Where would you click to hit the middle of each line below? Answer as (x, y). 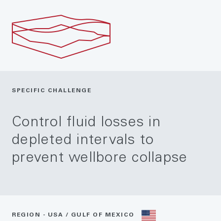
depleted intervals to (83, 141)
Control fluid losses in (86, 123)
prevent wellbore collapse (100, 159)
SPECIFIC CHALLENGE (52, 91)
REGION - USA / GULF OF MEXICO (73, 215)
